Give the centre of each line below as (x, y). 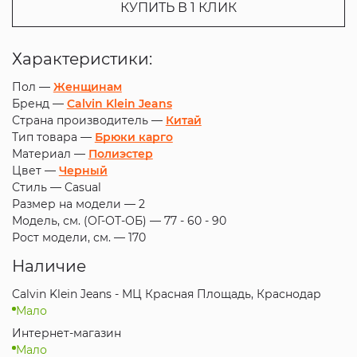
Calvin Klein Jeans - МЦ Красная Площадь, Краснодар (166, 294)
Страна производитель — (88, 120)
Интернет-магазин (66, 333)
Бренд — (39, 104)
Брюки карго (133, 137)
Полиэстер (120, 154)
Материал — (50, 154)
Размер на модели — (75, 204)
